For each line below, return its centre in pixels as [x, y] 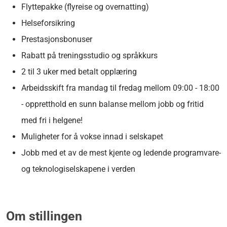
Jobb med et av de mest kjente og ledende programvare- [121, 153]
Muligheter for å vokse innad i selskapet [92, 136]
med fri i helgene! [52, 120]
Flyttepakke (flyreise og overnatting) [85, 7]
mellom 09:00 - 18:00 [182, 88]
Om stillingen [44, 216]
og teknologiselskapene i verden [78, 169]
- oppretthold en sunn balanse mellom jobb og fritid [112, 104]
